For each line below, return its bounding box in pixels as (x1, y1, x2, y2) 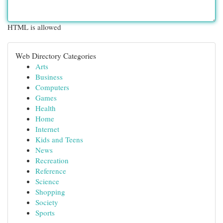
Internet (35, 124, 59, 134)
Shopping (35, 187, 65, 197)
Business (35, 72, 63, 82)
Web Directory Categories (15, 50, 96, 61)
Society (35, 197, 58, 207)
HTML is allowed (7, 22, 61, 32)
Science (35, 176, 59, 186)
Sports (35, 208, 55, 218)
